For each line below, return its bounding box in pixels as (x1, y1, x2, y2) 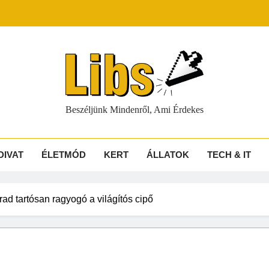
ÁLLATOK (146, 150, 189, 160)
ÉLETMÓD (41, 150, 86, 160)
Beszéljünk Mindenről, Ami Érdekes (65, 104, 204, 115)
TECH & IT (207, 150, 251, 160)
